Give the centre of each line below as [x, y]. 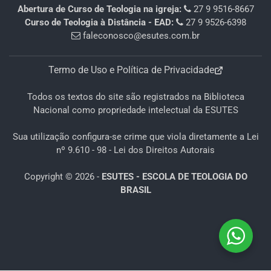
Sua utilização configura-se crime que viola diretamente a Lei [135, 136]
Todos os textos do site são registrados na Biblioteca [135, 97]
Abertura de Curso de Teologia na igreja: [100, 9]
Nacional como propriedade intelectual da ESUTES [135, 110]
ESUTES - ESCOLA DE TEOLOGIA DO [174, 176]
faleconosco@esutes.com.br [141, 36]
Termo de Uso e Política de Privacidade [131, 70]
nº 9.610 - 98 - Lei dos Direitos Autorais [135, 150]
